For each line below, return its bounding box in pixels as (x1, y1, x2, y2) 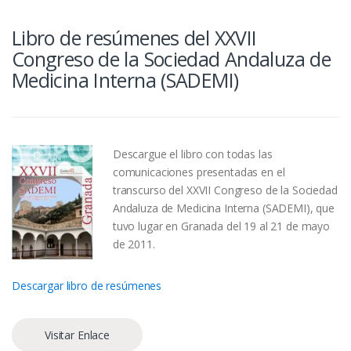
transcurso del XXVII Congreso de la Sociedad (112, 182, 338, 197)
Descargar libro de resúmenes (12, 277, 162, 293)
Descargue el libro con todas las (112, 146, 273, 161)
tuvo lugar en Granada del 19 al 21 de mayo (112, 218, 331, 233)
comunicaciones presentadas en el (112, 164, 285, 179)
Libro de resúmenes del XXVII (12, 24, 257, 52)
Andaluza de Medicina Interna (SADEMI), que (112, 200, 335, 215)
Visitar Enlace (45, 327, 110, 342)
